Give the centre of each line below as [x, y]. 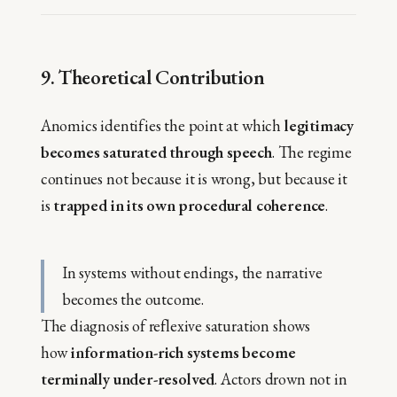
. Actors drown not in [281, 378]
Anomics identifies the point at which [162, 125]
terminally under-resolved [128, 378]
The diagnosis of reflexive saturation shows [175, 325]
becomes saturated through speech [156, 152]
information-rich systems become [183, 352]
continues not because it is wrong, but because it [194, 178]
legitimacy [319, 125]
